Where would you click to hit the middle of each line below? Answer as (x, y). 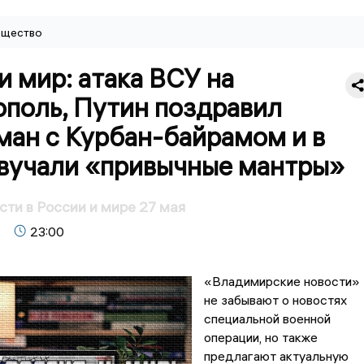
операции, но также (260, 338)
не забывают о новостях (275, 300)
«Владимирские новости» (282, 282)
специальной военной (267, 319)
